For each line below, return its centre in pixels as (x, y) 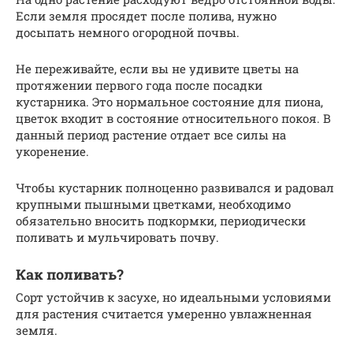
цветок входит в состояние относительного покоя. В (173, 119)
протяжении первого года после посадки (139, 85)
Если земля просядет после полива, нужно (146, 16)
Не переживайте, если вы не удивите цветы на (157, 69)
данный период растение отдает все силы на (151, 135)
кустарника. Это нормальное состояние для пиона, (169, 102)
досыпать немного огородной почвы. (128, 33)
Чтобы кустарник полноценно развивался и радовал (175, 188)
